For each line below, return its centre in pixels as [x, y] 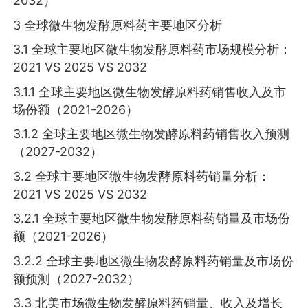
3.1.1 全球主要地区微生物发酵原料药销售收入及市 [150, 91]
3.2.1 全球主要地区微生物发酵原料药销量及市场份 [152, 219]
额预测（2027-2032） [77, 278]
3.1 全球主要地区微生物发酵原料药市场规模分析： [153, 49]
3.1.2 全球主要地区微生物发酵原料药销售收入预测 [152, 134]
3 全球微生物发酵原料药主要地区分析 [118, 25]
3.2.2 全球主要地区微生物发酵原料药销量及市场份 [154, 261]
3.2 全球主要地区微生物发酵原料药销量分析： [142, 176]
